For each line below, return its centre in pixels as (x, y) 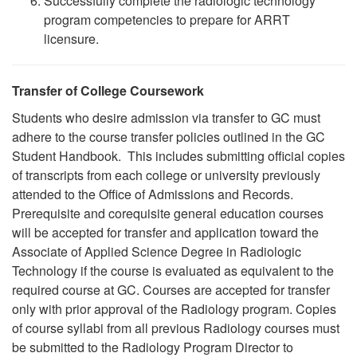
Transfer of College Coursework (108, 90)
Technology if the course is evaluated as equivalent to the (173, 271)
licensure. (71, 39)
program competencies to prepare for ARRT (167, 20)
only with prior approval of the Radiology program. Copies (174, 309)
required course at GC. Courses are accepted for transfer (171, 290)
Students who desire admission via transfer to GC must (166, 118)
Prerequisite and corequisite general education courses (168, 213)
